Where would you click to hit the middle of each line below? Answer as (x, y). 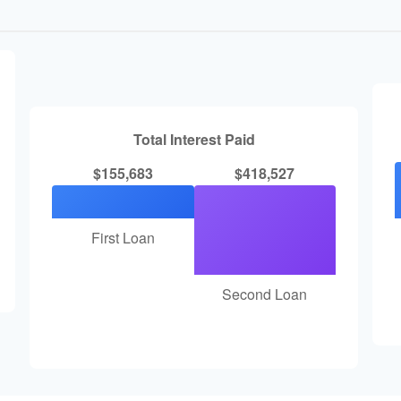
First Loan (123, 238)
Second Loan (265, 294)
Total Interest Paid (194, 139)
